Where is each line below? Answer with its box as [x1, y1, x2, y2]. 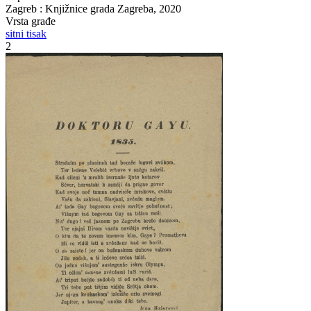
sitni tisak [6, 28, 47, 40]
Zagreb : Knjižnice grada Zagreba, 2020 [6, 3, 181, 15]
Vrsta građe [6, 15, 56, 27]
